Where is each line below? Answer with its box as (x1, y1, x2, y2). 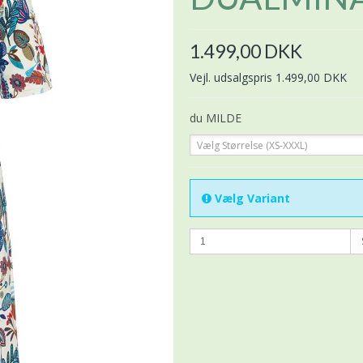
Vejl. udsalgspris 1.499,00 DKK (190, 69, 347, 85)
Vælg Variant (211, 190, 290, 206)
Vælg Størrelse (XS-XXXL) (197, 138, 307, 152)
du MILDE (190, 109, 241, 126)
